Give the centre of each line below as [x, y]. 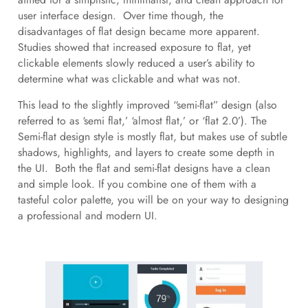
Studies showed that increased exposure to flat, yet [134, 47]
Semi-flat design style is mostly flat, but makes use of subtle [152, 137]
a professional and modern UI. [87, 216]
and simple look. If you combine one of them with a [137, 184]
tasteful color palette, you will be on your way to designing [153, 200]
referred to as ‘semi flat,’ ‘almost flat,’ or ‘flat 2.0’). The [142, 121]
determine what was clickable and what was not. [129, 78]
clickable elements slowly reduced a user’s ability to [136, 63]
